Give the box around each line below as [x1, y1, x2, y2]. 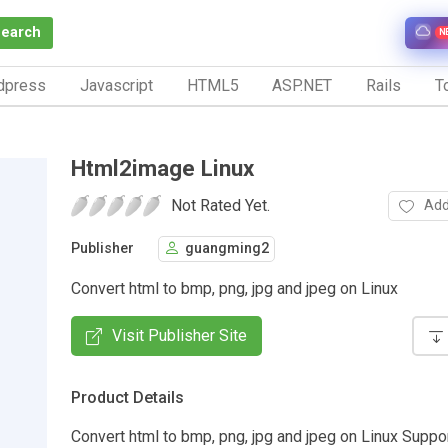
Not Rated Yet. [171, 195, 270, 215]
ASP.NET [272, 75, 333, 95]
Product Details [71, 387, 184, 407]
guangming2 [185, 240, 269, 258]
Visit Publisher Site [112, 325, 247, 345]
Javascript [79, 75, 153, 95]
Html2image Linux [71, 154, 254, 181]
